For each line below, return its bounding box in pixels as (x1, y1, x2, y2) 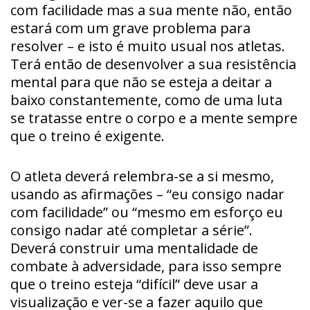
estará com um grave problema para (10, 18, 250, 37)
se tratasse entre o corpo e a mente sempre (10, 108, 298, 127)
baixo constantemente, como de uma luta (10, 90, 282, 109)
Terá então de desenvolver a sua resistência (10, 54, 296, 73)
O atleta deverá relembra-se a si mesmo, (10, 166, 274, 185)
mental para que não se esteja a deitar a (10, 72, 272, 91)
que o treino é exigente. (10, 126, 165, 145)
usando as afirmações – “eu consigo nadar (10, 184, 284, 203)
